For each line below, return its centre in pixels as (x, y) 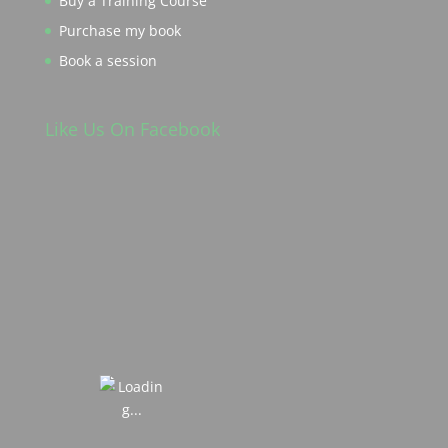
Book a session (107, 61)
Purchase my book (119, 31)
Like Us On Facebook (132, 129)
